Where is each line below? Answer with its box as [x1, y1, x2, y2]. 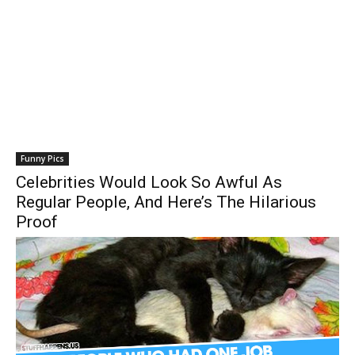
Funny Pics [21, 153, 64, 164]
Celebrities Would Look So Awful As [16, 173, 282, 192]
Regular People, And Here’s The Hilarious [16, 193, 316, 212]
